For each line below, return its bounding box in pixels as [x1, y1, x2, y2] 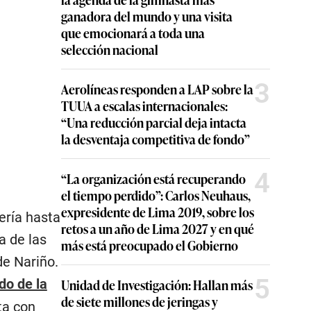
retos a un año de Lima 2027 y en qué [61, 219, 254, 238]
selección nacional [61, 40, 158, 59]
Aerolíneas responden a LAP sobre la [61, 80, 253, 99]
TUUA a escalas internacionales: [61, 96, 228, 115]
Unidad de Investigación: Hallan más [61, 276, 253, 294]
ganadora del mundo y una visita [61, 7, 233, 26]
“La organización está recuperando [61, 169, 246, 188]
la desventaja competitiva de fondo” [61, 130, 250, 149]
